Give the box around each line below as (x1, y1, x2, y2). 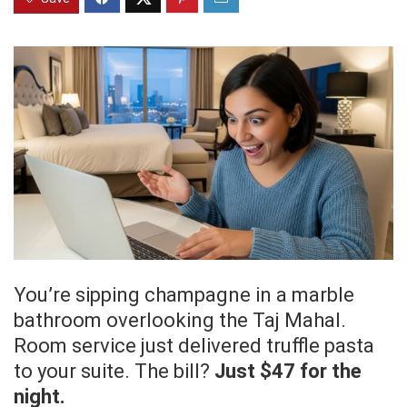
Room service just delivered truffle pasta (14, 334, 374, 358)
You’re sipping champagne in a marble (14, 283, 354, 307)
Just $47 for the (214, 360, 362, 383)
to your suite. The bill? (14, 360, 214, 383)
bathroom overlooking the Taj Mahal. (14, 309, 346, 333)
